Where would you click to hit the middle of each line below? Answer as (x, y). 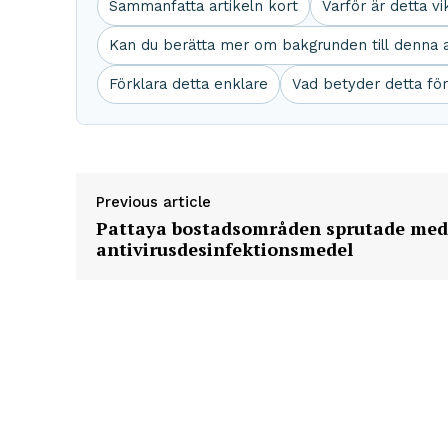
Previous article (153, 202)
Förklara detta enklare (188, 84)
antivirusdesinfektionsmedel (224, 249)
